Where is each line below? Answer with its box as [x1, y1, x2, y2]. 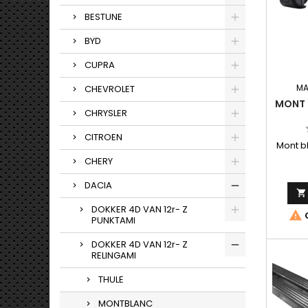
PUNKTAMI [91, 214, 135, 227]
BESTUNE [85, 10, 122, 23]
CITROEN [85, 131, 122, 144]
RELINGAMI [91, 249, 136, 262]
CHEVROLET [85, 82, 135, 96]
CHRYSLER [85, 107, 127, 120]
